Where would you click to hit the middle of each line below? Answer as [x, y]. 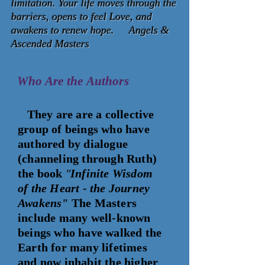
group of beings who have [84, 129]
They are [46, 114]
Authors [109, 81]
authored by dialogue [75, 144]
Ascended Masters [50, 44]
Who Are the [52, 81]
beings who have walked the [90, 232]
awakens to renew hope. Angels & [90, 30]
